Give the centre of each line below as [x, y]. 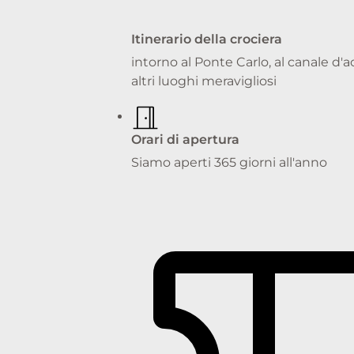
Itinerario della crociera [207, 39]
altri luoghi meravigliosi [204, 81]
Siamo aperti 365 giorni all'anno [229, 162]
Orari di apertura [185, 139]
